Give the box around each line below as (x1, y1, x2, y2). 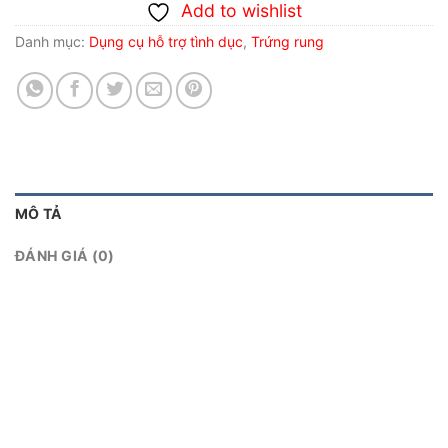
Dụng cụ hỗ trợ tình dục (89, 33, 243, 51)
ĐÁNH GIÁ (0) (15, 247, 115, 265)
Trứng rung (251, 33, 324, 51)
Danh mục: (15, 33, 89, 51)
